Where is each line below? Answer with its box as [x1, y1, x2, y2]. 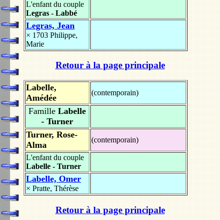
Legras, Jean [26, 20, 75, 30]
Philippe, [50, 30, 78, 39]
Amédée [26, 93, 56, 103]
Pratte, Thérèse [32, 184, 79, 193]
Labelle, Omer [26, 174, 81, 184]
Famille [28, 106, 55, 116]
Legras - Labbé [26, 8, 77, 17]
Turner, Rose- [26, 130, 78, 140]
